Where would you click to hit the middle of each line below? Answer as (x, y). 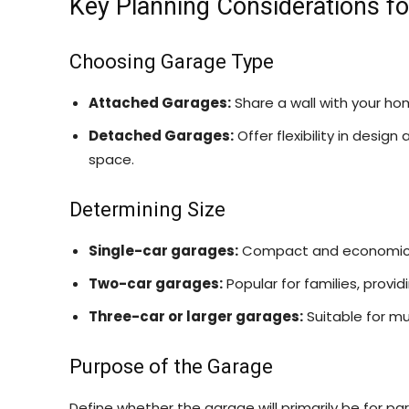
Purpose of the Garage (171, 367)
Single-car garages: (163, 251)
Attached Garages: (160, 103)
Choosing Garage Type (172, 62)
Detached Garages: (161, 136)
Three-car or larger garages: (196, 316)
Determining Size (147, 210)
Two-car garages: (156, 283)
